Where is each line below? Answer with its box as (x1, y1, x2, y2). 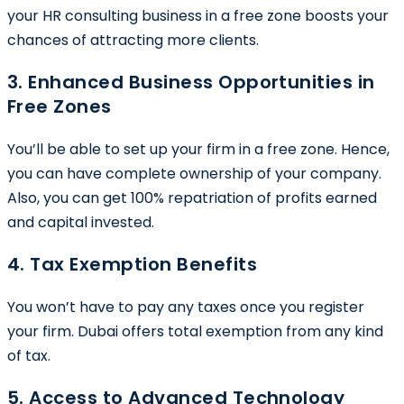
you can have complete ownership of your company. (7, 162, 381, 184)
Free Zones (7, 93, 112, 119)
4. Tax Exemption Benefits (7, 251, 257, 277)
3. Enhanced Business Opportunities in (7, 69, 375, 95)
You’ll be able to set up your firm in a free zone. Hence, (7, 138, 390, 160)
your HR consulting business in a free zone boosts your (7, 5, 389, 26)
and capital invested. (7, 211, 154, 233)
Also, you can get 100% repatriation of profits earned (7, 187, 377, 208)
